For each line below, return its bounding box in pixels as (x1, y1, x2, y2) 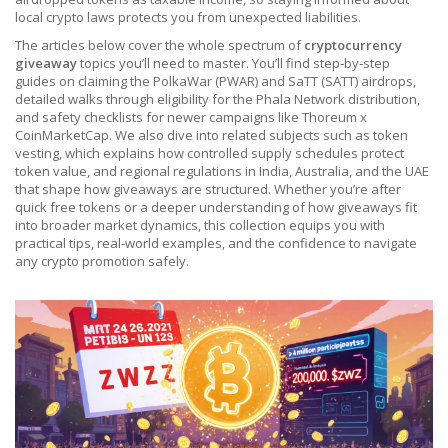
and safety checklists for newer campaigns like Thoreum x (15, 108, 367, 126)
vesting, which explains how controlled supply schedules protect (15, 144, 404, 162)
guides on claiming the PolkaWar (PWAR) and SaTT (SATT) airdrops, (15, 72, 416, 90)
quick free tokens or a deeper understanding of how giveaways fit (15, 198, 417, 216)
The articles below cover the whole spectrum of (15, 36, 304, 54)
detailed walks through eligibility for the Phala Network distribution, (15, 90, 420, 108)
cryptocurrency (304, 36, 402, 54)
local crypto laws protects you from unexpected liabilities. (15, 8, 361, 26)
